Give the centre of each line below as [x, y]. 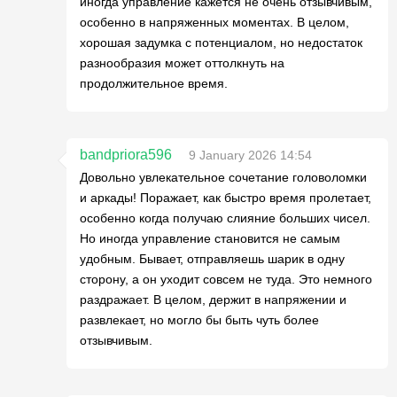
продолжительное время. [154, 83]
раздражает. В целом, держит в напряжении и [213, 300]
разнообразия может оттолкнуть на [182, 63]
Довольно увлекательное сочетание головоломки [223, 177]
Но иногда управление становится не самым [210, 238]
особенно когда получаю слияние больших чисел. [225, 218]
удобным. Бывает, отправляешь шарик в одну [212, 259]
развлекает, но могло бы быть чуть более [199, 320]
